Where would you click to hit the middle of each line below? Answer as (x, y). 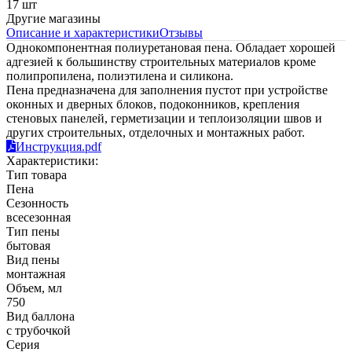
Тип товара (37, 175)
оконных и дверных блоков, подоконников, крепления (153, 104)
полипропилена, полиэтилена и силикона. (120, 76)
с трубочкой (38, 331)
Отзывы (181, 33)
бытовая (28, 246)
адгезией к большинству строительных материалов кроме (161, 62)
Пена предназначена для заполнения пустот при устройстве (167, 90)
